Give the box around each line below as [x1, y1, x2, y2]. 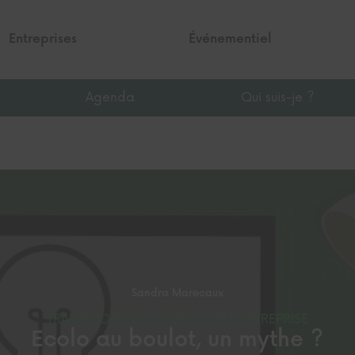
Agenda [86, 90, 136, 106]
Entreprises [9, 32, 78, 47]
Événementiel [188, 32, 272, 47]
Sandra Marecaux [131, 287, 223, 300]
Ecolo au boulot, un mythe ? [31, 327, 324, 353]
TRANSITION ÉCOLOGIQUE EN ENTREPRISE [46, 311, 308, 328]
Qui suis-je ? [241, 90, 315, 106]
